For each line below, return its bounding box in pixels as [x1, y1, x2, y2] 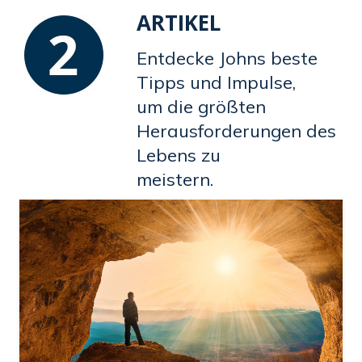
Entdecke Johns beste [137, 46, 318, 69]
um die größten [137, 95, 266, 118]
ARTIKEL [137, 7, 221, 37]
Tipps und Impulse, [137, 70, 296, 94]
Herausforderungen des [137, 119, 336, 142]
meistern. [137, 167, 213, 191]
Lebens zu [137, 143, 221, 166]
